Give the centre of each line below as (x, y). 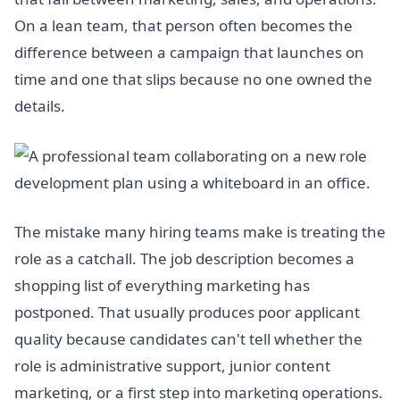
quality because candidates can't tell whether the (188, 339)
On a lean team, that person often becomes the (183, 26)
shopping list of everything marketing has (162, 286)
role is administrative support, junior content (172, 366)
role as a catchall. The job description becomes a (184, 259)
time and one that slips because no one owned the (193, 79)
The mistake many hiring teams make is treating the (200, 232)
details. (40, 106)
